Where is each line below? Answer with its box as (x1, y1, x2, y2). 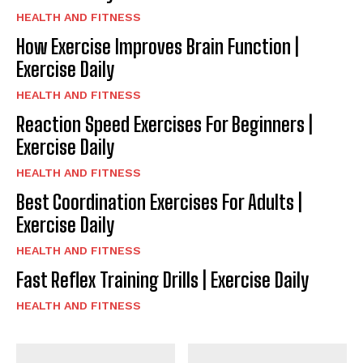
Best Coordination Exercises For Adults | (16, 190, 302, 214)
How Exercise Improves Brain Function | (16, 34, 299, 58)
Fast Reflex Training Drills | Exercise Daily (16, 267, 309, 292)
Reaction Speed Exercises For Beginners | (16, 112, 313, 136)
